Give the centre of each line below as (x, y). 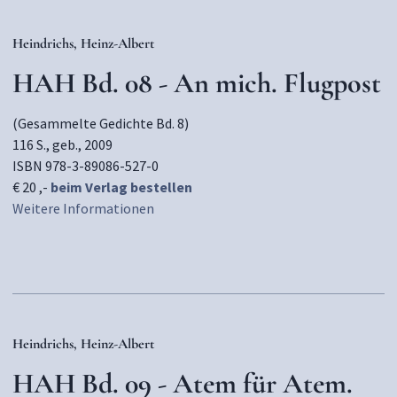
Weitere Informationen (83, 208)
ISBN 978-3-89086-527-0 (86, 166)
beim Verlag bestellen (121, 187)
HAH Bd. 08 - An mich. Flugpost (197, 83)
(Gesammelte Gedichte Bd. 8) (101, 123)
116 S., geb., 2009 (62, 144)
